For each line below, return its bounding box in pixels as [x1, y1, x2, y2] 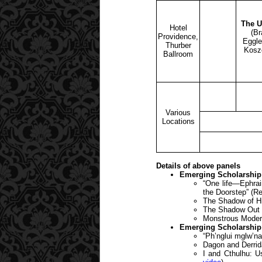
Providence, [158, 32, 198, 41]
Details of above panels [156, 161, 240, 170]
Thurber [165, 40, 191, 50]
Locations [161, 116, 195, 126]
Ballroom [163, 49, 193, 58]
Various [166, 108, 191, 117]
